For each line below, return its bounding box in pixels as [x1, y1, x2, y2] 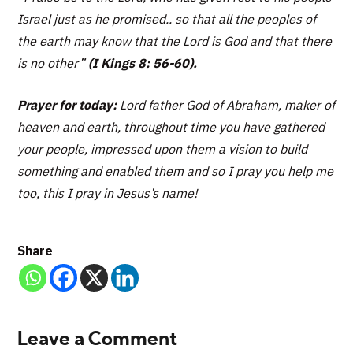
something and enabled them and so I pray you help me [17, 163, 334, 180]
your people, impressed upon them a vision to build [17, 141, 308, 158]
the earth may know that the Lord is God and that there [17, 33, 333, 50]
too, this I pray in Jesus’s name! [17, 185, 199, 202]
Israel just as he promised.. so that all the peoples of [17, 11, 317, 28]
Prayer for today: [17, 97, 117, 113]
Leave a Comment [17, 331, 178, 351]
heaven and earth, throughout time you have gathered [17, 119, 325, 136]
